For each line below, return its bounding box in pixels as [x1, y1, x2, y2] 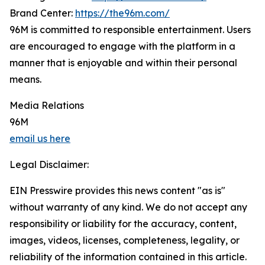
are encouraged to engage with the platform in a [9, 40, 235, 52]
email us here [9, 132, 70, 144]
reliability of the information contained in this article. [9, 251, 247, 263]
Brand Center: [9, 7, 75, 19]
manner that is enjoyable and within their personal [9, 57, 237, 69]
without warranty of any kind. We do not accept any [9, 201, 247, 213]
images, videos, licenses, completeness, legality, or [9, 234, 240, 246]
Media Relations [9, 99, 84, 111]
